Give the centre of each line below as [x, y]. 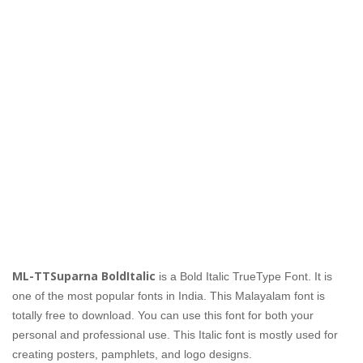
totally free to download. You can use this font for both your [163, 316]
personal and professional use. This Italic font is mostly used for [175, 335]
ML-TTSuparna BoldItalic [84, 276]
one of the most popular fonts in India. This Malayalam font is [169, 296]
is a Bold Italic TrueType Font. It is [246, 277]
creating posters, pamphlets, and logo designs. [135, 354]
